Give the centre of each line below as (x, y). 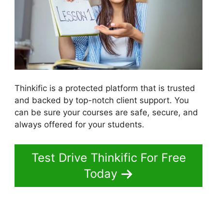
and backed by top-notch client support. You (102, 100)
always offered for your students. (79, 124)
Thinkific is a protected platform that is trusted (105, 88)
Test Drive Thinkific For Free (108, 158)
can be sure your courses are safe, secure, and (106, 112)
